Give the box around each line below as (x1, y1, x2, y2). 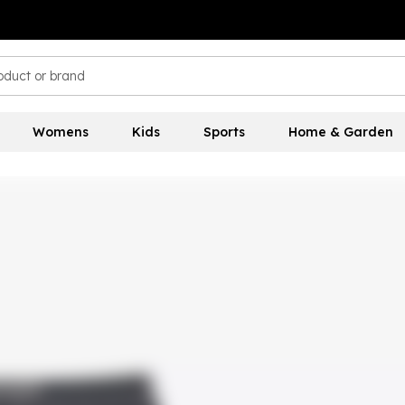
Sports (202, 124, 245, 140)
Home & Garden (287, 124, 393, 140)
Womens (32, 124, 89, 140)
